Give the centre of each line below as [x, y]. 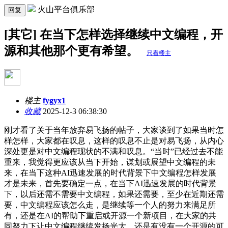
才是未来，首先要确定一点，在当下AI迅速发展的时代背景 [110, 183]
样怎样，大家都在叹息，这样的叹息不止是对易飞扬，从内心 [114, 140]
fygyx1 [54, 100]
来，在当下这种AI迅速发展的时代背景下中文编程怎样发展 [110, 173]
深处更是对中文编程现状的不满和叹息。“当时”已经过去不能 [113, 151]
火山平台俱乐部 [66, 9]
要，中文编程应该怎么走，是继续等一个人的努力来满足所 [110, 205]
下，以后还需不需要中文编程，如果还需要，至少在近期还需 [114, 194]
